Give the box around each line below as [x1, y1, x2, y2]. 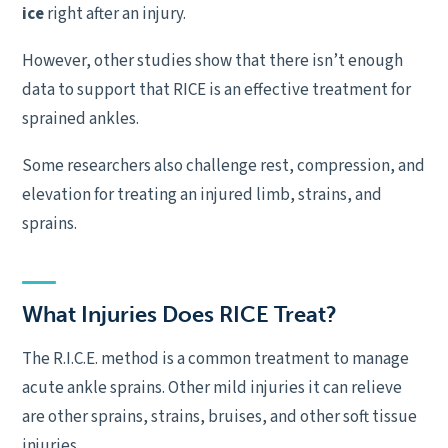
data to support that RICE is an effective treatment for [22, 78, 411, 102]
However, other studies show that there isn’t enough [22, 49, 403, 73]
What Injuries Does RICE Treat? [22, 301, 337, 328]
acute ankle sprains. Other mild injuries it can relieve [22, 376, 402, 400]
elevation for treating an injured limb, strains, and [22, 183, 382, 207]
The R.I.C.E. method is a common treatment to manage [22, 347, 409, 371]
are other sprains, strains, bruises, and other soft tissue [22, 405, 417, 429]
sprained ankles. [22, 107, 139, 131]
